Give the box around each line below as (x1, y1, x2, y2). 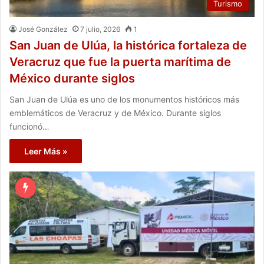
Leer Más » (24, 146, 67, 156)
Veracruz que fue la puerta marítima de (9, 54, 231, 69)
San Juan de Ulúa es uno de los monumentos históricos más (9, 94, 239, 104)
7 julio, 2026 (80, 24, 120, 34)
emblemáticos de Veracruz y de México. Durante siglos (9, 107, 221, 118)
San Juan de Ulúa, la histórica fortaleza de (9, 38, 247, 52)
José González (18, 24, 68, 34)
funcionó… (9, 121, 49, 131)
